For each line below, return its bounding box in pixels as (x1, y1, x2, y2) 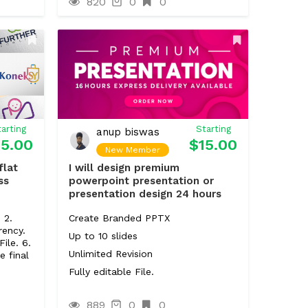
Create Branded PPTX (68, 212, 170, 223)
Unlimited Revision (68, 248, 153, 259)
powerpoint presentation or (68, 175, 214, 187)
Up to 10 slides (68, 230, 137, 241)
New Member (104, 145, 160, 155)
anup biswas (96, 126, 159, 138)
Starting (195, 124, 231, 134)
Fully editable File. (68, 266, 154, 277)
